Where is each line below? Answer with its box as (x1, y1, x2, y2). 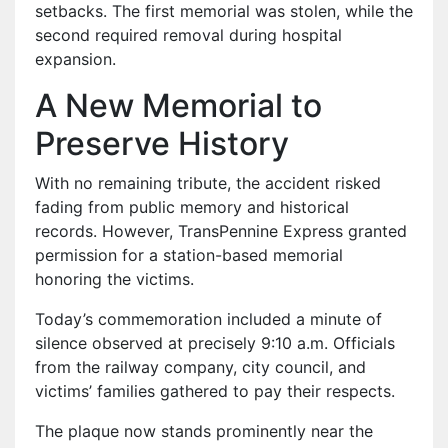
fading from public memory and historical (35, 197, 349, 218)
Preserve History (35, 124, 289, 164)
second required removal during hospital (35, 25, 342, 46)
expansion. (35, 49, 116, 70)
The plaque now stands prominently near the (35, 421, 373, 442)
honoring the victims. (35, 269, 194, 290)
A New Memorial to (35, 86, 322, 126)
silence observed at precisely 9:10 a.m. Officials (35, 333, 395, 354)
